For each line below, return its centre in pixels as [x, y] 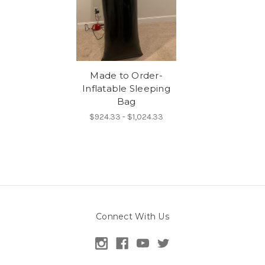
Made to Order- [126, 76]
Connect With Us [132, 217]
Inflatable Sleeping [126, 89]
